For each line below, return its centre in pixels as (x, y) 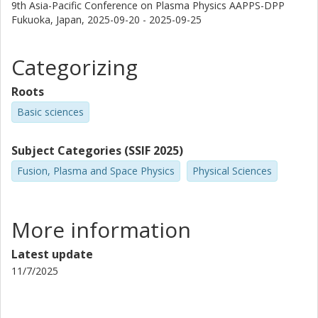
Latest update (52, 254)
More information (101, 229)
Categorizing (75, 67)
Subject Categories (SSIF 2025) (97, 150)
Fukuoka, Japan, (49, 20)
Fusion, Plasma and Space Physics (96, 170)
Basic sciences (50, 112)
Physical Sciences (232, 170)
